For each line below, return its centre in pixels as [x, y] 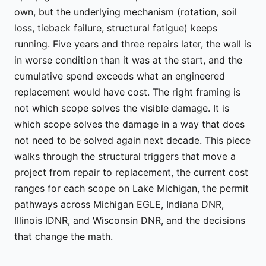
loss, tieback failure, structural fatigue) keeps [116, 28]
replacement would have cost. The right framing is [127, 92]
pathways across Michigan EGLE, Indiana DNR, [119, 204]
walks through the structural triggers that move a [125, 156]
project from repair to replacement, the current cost [131, 172]
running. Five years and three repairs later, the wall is [133, 44]
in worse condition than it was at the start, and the [128, 60]
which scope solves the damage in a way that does [129, 124]
